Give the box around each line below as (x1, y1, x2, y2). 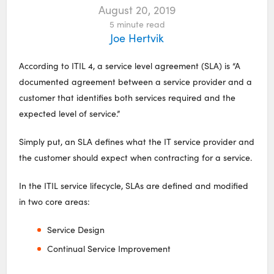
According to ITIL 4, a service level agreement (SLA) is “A (19, 59, 241, 72)
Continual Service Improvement (46, 242, 171, 254)
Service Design (46, 223, 105, 235)
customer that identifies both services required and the (19, 91, 236, 103)
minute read (116, 18, 165, 30)
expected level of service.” (19, 107, 120, 119)
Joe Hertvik (110, 30, 164, 45)
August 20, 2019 (98, 2, 176, 17)
